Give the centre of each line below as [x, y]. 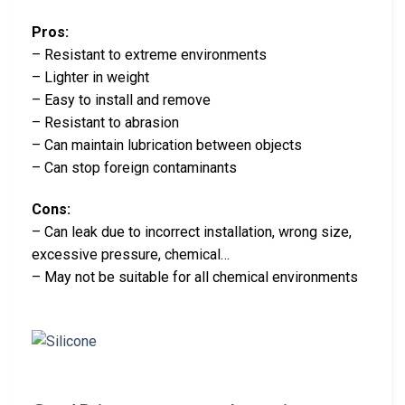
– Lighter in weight [90, 77]
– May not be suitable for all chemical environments [195, 277]
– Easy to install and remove [121, 99]
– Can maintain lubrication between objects [167, 145]
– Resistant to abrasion [105, 122]
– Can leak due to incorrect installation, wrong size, [192, 231]
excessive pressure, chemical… [131, 254]
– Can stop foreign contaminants [134, 167]
